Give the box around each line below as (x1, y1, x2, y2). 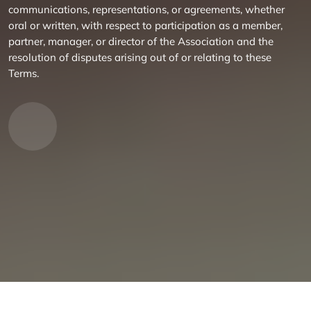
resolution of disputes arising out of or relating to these (8, 51, 271, 64)
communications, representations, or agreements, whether (8, 3, 285, 16)
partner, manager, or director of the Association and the (8, 35, 274, 48)
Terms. (8, 67, 39, 80)
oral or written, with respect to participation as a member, (8, 19, 283, 32)
